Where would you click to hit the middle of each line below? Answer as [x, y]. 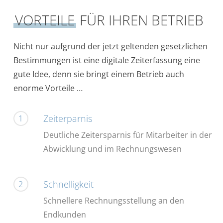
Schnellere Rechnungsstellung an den [113, 200]
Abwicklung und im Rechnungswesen [112, 149]
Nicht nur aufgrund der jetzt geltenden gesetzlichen [111, 47]
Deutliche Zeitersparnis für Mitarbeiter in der [127, 135]
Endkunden [64, 214]
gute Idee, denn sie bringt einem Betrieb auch [99, 74]
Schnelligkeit [68, 184]
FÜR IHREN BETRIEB [140, 20]
